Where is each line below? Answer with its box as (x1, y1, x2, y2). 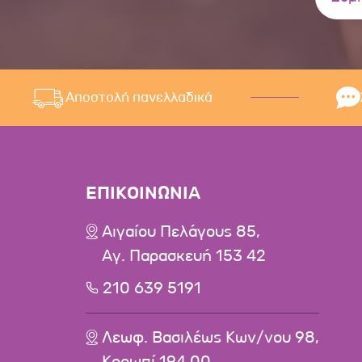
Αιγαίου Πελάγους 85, (101, 221, 260, 242)
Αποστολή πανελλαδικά (65, 88, 213, 107)
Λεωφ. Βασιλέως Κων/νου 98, (101, 326, 319, 348)
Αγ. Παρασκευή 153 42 (101, 245, 266, 267)
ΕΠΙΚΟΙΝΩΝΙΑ (85, 181, 200, 204)
